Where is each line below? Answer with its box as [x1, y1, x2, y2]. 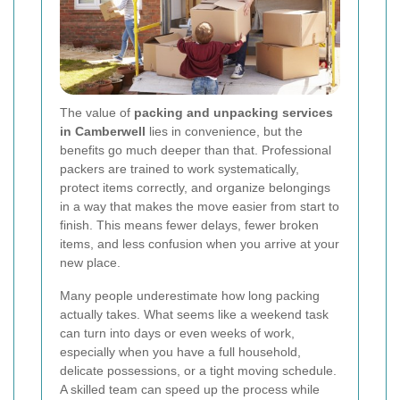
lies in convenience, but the [146, 124, 303, 139]
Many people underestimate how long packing [60, 288, 320, 304]
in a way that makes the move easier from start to [60, 199, 339, 214]
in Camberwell [60, 124, 146, 139]
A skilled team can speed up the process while [60, 382, 320, 397]
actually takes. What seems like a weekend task [60, 307, 329, 322]
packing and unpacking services [134, 105, 333, 121]
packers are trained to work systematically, [60, 162, 299, 177]
